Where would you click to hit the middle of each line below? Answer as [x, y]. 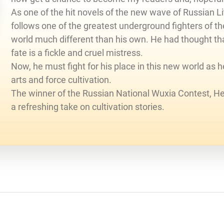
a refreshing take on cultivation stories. [88, 106]
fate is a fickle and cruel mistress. [77, 52]
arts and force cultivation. [61, 79]
